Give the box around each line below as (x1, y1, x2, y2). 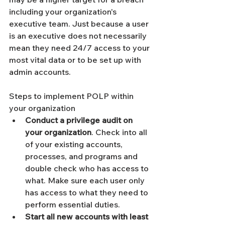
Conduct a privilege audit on (25, 115, 135, 125)
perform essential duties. (25, 199, 122, 209)
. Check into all (91, 127, 149, 137)
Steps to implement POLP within (9, 91, 136, 101)
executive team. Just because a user (9, 19, 151, 29)
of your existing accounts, (25, 139, 125, 149)
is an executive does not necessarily (9, 31, 149, 41)
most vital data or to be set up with (9, 55, 143, 65)
